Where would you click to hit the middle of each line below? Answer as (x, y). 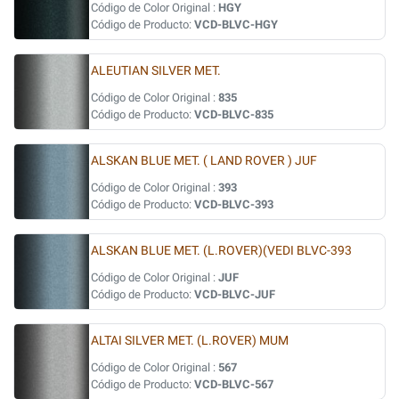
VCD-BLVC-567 (234, 384)
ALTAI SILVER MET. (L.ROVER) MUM (190, 341)
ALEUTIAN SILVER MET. (156, 71)
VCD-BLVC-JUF (235, 294)
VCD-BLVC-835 (234, 114)
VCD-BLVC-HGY (236, 24)
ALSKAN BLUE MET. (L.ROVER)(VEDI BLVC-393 (221, 251)
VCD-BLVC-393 (234, 204)
